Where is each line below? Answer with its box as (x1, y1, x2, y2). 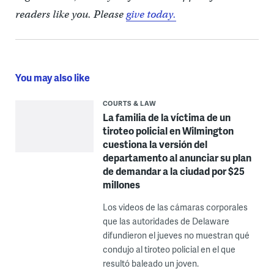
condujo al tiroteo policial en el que (102, 243, 235, 255)
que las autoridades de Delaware (102, 215, 229, 227)
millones (102, 177, 140, 191)
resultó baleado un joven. (102, 257, 199, 269)
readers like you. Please (15, 7, 126, 21)
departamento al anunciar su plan (102, 150, 251, 165)
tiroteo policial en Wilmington (102, 123, 234, 138)
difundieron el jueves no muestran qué (102, 229, 250, 241)
